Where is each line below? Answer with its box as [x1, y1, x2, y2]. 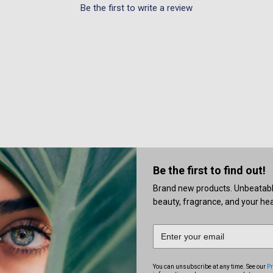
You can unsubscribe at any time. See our [153, 263, 267, 271]
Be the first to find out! [153, 164, 266, 177]
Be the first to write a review [80, 2, 193, 13]
